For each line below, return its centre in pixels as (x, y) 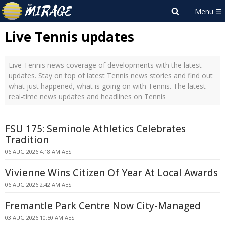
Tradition (27, 140)
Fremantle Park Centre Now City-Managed (103, 206)
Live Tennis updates (70, 37)
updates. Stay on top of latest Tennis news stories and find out (111, 76)
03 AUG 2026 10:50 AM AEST (41, 218)
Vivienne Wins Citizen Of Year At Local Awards (111, 173)
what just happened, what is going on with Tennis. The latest (107, 86)
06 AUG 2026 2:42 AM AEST (40, 185)
